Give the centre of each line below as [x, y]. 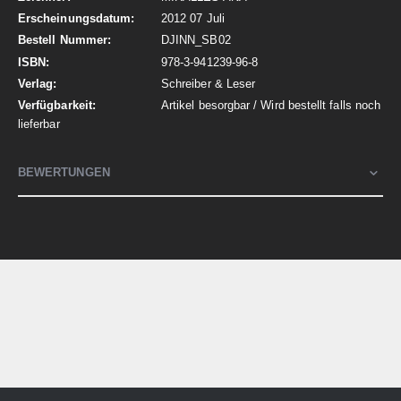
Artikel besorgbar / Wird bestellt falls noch [271, 106]
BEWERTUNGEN [64, 173]
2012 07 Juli [193, 19]
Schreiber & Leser [209, 83]
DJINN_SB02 [196, 40]
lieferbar [39, 124]
